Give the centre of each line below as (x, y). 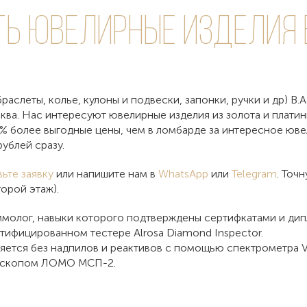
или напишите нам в (106, 174)
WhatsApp (183, 174)
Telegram (254, 174)
